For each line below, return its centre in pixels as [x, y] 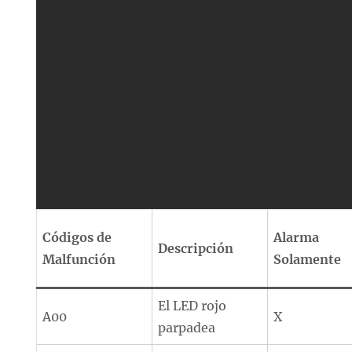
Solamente [308, 259]
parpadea [187, 328]
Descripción [196, 248]
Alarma [297, 237]
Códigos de [77, 237]
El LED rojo [192, 306]
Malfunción [79, 259]
